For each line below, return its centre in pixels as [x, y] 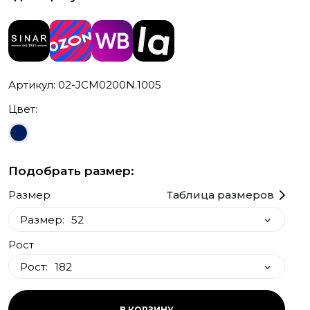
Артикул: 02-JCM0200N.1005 [85, 85]
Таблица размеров [220, 195]
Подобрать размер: [71, 171]
